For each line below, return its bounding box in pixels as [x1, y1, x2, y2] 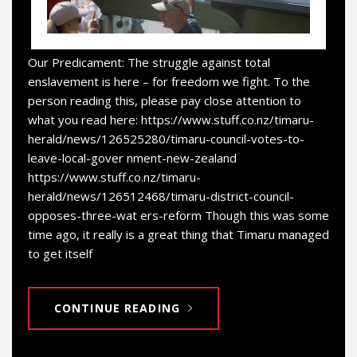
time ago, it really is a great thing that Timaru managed [28, 226, 329, 242]
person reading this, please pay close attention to [28, 92, 301, 108]
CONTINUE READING [53, 300, 180, 316]
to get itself [28, 245, 92, 261]
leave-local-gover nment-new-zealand [28, 149, 237, 166]
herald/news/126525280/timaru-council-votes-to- [28, 130, 304, 147]
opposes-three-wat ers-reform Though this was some [28, 206, 329, 223]
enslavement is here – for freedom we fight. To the [28, 73, 310, 89]
